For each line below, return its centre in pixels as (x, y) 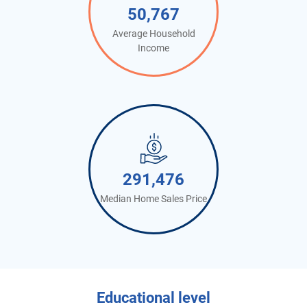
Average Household (153, 34)
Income (153, 48)
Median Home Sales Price (153, 198)
